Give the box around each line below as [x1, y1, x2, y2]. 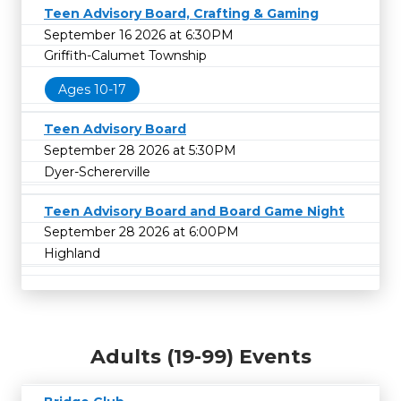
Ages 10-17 [58, 81, 126, 98]
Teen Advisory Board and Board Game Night [44, 202, 345, 219]
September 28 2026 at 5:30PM [44, 141, 236, 158]
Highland [44, 244, 100, 261]
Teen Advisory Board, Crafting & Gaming [44, 5, 319, 21]
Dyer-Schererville [44, 163, 150, 180]
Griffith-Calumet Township [44, 47, 207, 64]
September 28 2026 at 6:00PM [44, 224, 239, 241]
